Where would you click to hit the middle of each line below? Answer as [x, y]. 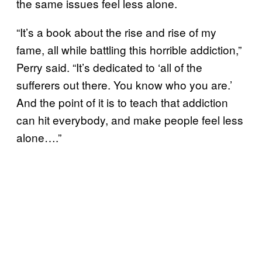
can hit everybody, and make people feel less [130, 119]
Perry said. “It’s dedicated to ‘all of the [109, 67]
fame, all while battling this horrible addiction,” [129, 49]
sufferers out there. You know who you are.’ [124, 84]
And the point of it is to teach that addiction [122, 102]
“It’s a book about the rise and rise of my [116, 32]
